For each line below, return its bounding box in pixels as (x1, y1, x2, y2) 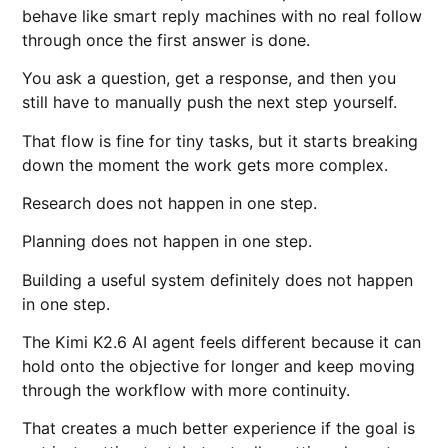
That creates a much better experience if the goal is (22, 418, 416, 439)
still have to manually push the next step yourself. (22, 92, 398, 113)
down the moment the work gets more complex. (22, 154, 389, 175)
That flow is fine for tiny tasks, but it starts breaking (22, 130, 419, 151)
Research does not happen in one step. (22, 192, 318, 213)
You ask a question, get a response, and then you (22, 68, 397, 89)
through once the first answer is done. (22, 29, 311, 50)
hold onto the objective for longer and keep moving (22, 356, 416, 377)
